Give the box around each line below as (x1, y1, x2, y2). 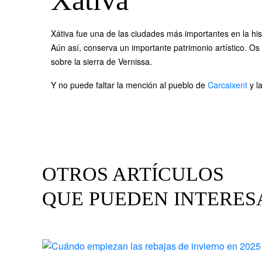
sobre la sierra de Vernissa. (51, 56, 152, 67)
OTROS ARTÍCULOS (42, 163, 224, 185)
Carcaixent (208, 79, 247, 91)
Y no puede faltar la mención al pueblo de (51, 79, 208, 91)
